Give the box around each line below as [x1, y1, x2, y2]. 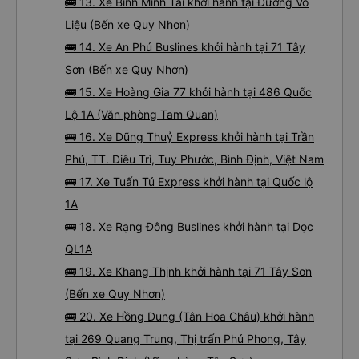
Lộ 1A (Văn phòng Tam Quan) [65, 107, 218, 121]
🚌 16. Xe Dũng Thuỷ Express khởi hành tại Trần [65, 130, 314, 143]
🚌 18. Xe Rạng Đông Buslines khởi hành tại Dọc [65, 220, 313, 233]
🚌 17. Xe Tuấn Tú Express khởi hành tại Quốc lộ [65, 175, 313, 188]
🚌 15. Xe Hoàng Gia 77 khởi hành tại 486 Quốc [65, 85, 312, 99]
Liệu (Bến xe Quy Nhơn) [65, 18, 190, 31]
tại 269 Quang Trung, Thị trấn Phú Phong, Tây [65, 332, 306, 345]
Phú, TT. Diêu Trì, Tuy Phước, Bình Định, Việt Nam [65, 152, 324, 166]
